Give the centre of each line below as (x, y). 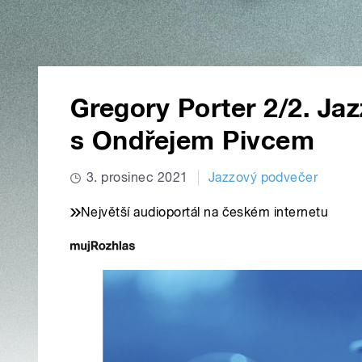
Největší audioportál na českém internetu (205, 213)
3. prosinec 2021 (137, 178)
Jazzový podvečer (263, 178)
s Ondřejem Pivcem (193, 141)
